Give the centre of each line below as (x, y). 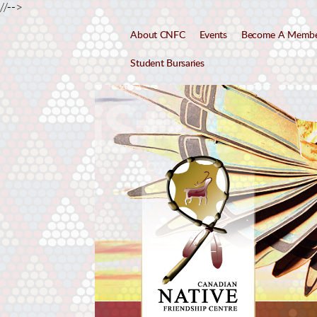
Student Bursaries (167, 63)
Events (213, 35)
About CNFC (158, 35)
